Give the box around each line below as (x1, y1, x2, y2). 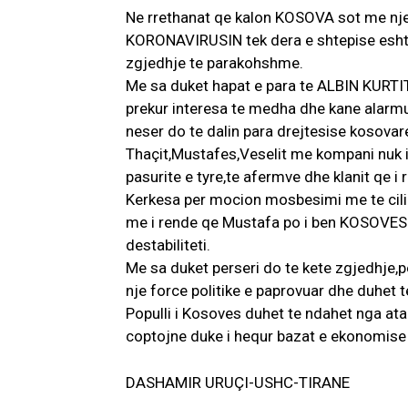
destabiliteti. (126, 236, 210, 255)
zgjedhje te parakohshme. (126, 54, 303, 73)
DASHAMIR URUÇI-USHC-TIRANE (126, 373, 350, 393)
